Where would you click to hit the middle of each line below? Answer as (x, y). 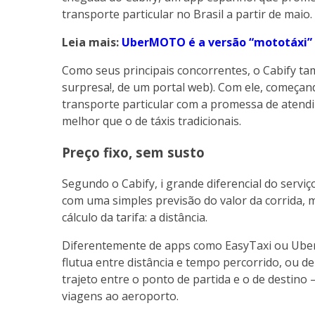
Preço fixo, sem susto (133, 152)
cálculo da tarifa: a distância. (135, 218)
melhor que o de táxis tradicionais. (152, 121)
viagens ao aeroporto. (120, 296)
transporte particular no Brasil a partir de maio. (187, 14)
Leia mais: (92, 43)
